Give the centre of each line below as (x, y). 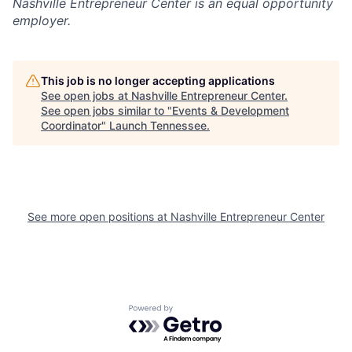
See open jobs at (86, 95)
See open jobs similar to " (106, 110)
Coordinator (71, 125)
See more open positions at (99, 216)
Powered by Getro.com (197, 312)
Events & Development (231, 110)
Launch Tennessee (158, 125)
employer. (42, 20)
